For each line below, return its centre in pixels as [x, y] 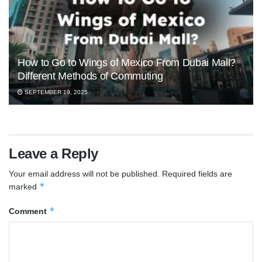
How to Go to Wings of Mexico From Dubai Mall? [127, 62]
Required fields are [197, 173]
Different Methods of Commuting [90, 76]
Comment [29, 211]
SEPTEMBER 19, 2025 [55, 92]
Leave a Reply [54, 153]
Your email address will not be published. [84, 173]
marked [24, 186]
